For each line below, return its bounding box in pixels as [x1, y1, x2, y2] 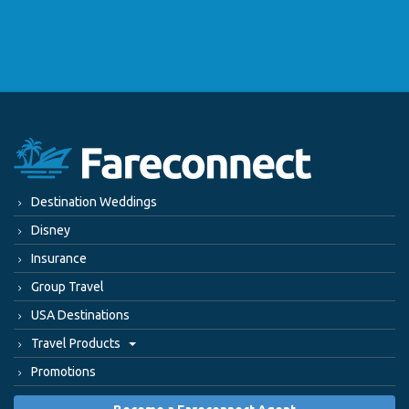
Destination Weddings [31, 194, 157, 209]
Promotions [31, 363, 96, 379]
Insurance [31, 250, 87, 266]
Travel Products [31, 335, 123, 351]
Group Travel [31, 278, 104, 294]
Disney [31, 222, 70, 237]
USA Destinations [31, 307, 130, 322]
